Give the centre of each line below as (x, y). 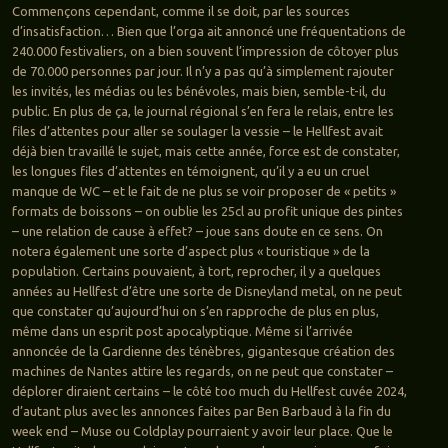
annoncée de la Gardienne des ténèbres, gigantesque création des (203, 351)
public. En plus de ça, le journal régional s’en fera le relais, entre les (202, 111)
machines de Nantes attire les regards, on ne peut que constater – (202, 371)
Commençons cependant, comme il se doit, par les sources (180, 11)
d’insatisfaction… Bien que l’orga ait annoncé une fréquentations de (208, 31)
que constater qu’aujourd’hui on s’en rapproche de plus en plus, (195, 311)
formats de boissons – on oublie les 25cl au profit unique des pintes (207, 211)
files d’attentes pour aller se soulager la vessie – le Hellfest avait (197, 131)
